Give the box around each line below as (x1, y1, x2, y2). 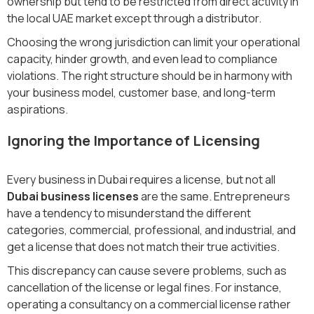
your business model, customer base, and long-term (7, 84, 275, 100)
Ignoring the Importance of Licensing (7, 130, 260, 150)
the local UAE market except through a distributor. (7, 10, 261, 26)
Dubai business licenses (7, 188, 139, 204)
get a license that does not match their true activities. (7, 238, 280, 254)
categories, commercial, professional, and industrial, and (7, 221, 296, 238)
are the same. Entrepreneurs (139, 188, 290, 204)
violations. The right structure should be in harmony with (7, 67, 292, 83)
